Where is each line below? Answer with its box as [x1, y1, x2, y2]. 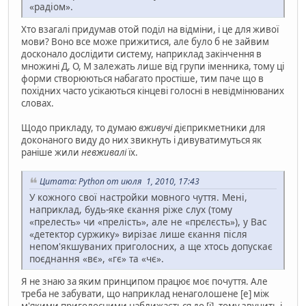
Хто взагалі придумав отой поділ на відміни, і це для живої [21, 23, 279, 36]
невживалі [81, 145, 126, 158]
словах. [21, 96, 54, 109]
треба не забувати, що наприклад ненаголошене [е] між [21, 287, 269, 300]
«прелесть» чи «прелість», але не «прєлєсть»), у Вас [29, 214, 267, 228]
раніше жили [21, 145, 81, 158]
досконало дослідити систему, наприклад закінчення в [21, 47, 262, 60]
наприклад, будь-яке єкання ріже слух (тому [29, 202, 232, 216]
